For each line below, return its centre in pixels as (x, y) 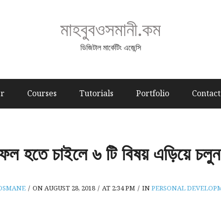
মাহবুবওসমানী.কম (110, 29)
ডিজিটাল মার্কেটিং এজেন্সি (110, 47)
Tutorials (96, 93)
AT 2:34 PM (119, 188)
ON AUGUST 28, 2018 (64, 188)
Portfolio (153, 93)
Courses (42, 93)
